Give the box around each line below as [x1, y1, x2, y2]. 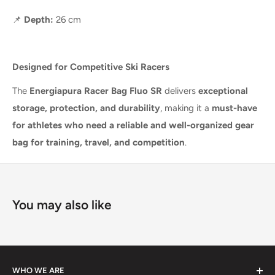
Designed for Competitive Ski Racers [12, 61, 169, 73]
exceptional [198, 85, 248, 96]
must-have [212, 102, 257, 114]
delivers [162, 85, 198, 96]
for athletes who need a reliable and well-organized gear [12, 119, 254, 131]
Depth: [24, 14, 53, 26]
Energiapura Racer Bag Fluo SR [29, 85, 162, 96]
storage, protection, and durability [12, 102, 160, 114]
